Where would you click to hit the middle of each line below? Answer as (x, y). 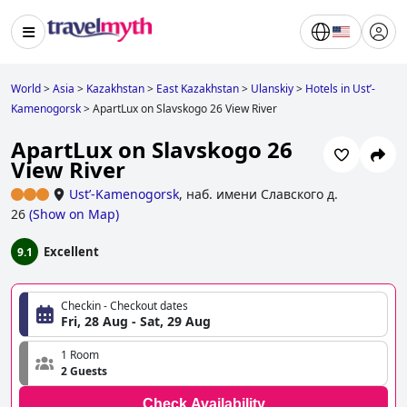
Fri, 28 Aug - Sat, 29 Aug (136, 322)
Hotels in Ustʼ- (340, 89)
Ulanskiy (272, 89)
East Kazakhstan (198, 89)
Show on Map (74, 214)
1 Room (80, 355)
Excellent (71, 252)
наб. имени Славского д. (262, 194)
